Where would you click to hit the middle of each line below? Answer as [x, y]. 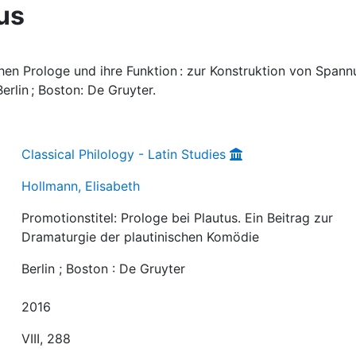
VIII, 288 [46, 338]
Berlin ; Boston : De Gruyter [104, 268]
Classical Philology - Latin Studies [124, 154]
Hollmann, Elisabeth [81, 186]
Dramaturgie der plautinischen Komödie [141, 236]
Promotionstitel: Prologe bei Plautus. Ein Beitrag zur [178, 217]
